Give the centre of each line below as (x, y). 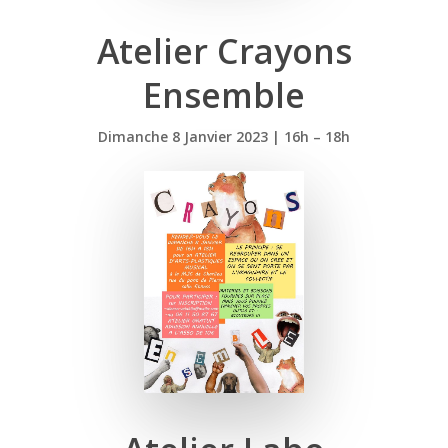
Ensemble (224, 95)
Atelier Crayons (224, 51)
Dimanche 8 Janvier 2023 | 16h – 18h (224, 137)
